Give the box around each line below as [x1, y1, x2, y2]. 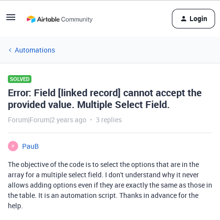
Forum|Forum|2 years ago [8, 115, 86, 124]
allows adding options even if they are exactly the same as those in [8, 180, 212, 190]
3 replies [96, 115, 122, 124]
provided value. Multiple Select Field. [8, 98, 170, 111]
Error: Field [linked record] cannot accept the [8, 86, 202, 99]
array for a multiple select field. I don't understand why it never [8, 170, 199, 179]
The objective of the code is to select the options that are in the [8, 160, 199, 169]
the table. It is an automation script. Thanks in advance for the [8, 191, 198, 200]
